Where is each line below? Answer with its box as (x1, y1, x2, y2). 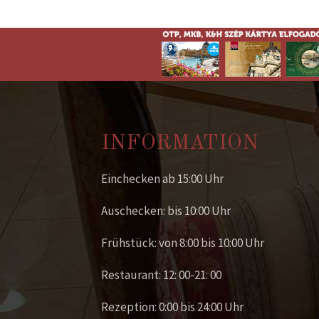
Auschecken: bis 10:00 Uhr (101, 203, 231, 219)
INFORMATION (101, 132, 258, 155)
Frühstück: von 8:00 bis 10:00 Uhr (101, 235, 264, 251)
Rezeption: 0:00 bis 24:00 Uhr (101, 299, 244, 315)
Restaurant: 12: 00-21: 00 (101, 267, 221, 283)
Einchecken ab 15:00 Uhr (101, 171, 224, 187)
